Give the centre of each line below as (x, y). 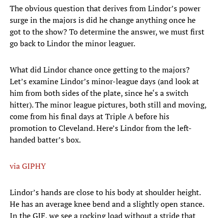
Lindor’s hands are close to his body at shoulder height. (105, 192)
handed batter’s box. (45, 140)
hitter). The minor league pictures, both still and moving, (108, 105)
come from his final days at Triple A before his (90, 117)
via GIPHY (28, 166)
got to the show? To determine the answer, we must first (107, 32)
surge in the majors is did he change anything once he (103, 20)
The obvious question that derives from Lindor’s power (105, 9)
